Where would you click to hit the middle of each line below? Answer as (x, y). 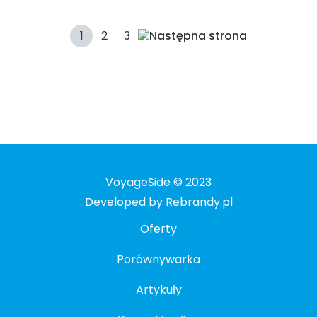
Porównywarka (158, 259)
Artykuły (158, 289)
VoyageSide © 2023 (158, 182)
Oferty (158, 229)
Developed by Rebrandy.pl (158, 202)
